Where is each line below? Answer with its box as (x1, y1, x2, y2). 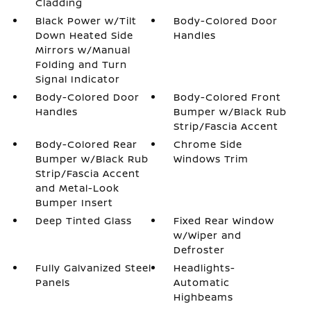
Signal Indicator (35, 72, 120, 85)
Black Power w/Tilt (35, 14, 137, 27)
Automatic (174, 276, 230, 289)
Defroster (174, 243, 226, 256)
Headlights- (174, 261, 236, 274)
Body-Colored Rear (35, 137, 137, 151)
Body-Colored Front (174, 90, 282, 103)
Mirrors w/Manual (35, 43, 131, 56)
